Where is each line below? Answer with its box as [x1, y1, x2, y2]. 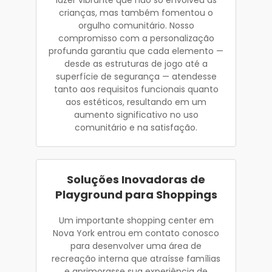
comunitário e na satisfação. [75, 121, 197, 134]
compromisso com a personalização [58, 32, 214, 44]
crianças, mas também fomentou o [59, 6, 213, 19]
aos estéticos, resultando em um [66, 95, 206, 108]
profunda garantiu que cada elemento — [49, 44, 223, 57]
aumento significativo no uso [73, 108, 199, 121]
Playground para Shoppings [55, 186, 217, 202]
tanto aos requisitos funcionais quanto [53, 83, 219, 95]
